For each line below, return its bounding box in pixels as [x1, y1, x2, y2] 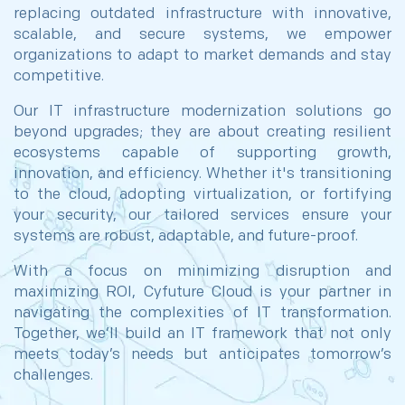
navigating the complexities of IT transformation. [14, 304, 391, 322]
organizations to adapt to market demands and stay [14, 46, 391, 64]
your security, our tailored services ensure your [14, 206, 391, 224]
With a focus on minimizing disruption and [14, 262, 391, 280]
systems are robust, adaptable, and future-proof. [14, 227, 358, 245]
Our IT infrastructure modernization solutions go [14, 102, 391, 120]
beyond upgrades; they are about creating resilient [14, 123, 391, 141]
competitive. [14, 67, 104, 85]
